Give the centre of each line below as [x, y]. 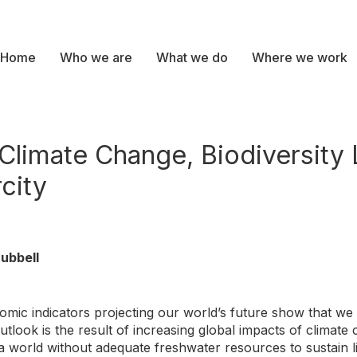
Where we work [300, 57]
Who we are [96, 57]
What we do [192, 57]
